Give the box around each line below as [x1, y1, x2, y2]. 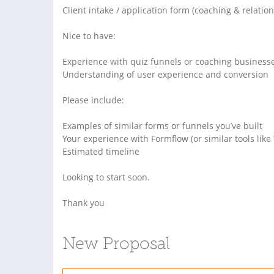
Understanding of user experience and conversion [62, 68, 268, 80]
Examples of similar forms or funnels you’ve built [62, 119, 262, 131]
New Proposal [62, 236, 170, 253]
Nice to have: [62, 29, 116, 42]
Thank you [62, 196, 105, 209]
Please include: [62, 94, 124, 106]
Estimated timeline [62, 145, 139, 157]
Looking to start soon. [62, 171, 150, 183]
